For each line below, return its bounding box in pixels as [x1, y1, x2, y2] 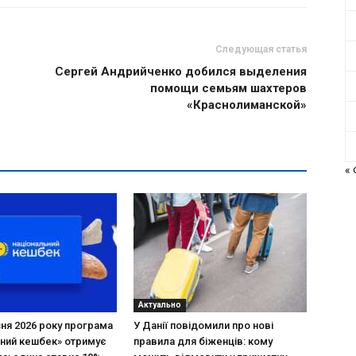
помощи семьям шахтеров [150, 81, 307, 96]
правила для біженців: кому [133, 335, 273, 348]
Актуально [138, 300, 181, 310]
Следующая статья [215, 44, 307, 56]
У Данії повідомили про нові [133, 319, 273, 332]
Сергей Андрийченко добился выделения [55, 64, 307, 79]
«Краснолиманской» [187, 98, 307, 113]
